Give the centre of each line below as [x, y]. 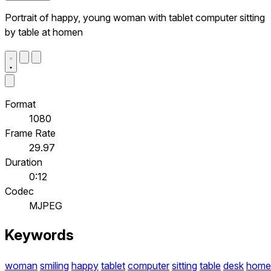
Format [20, 104]
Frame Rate [30, 133]
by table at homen [44, 32]
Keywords [39, 235]
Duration [24, 162]
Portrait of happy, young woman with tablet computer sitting [135, 17]
